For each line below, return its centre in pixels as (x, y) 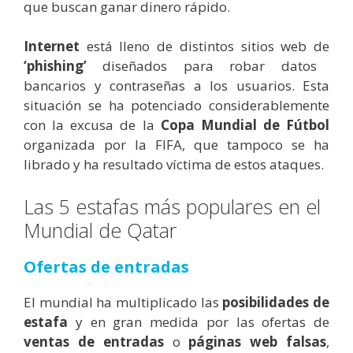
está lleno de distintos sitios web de (204, 46)
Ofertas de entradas (106, 266)
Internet (52, 46)
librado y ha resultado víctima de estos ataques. (175, 165)
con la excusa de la (92, 125)
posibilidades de (276, 302)
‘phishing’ (55, 66)
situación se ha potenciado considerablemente (176, 106)
